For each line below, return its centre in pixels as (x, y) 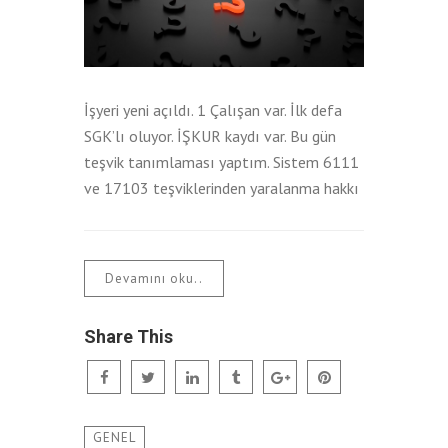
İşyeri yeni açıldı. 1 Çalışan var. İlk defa (213, 109)
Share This (128, 336)
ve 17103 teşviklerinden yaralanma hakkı (221, 187)
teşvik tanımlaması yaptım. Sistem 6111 (221, 161)
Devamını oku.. (154, 278)
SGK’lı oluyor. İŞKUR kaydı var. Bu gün (210, 135)
